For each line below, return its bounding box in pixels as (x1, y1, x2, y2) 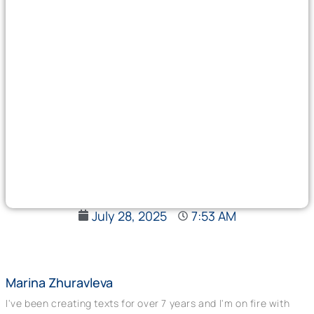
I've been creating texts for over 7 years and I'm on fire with (6, 296, 290, 310)
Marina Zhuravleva (6, 273, 113, 291)
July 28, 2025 (91, 207, 167, 224)
